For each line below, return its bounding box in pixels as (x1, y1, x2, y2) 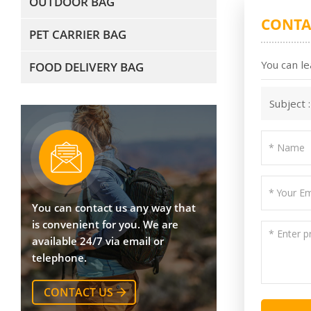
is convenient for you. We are (31, 217, 178, 231)
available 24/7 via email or (31, 233, 164, 248)
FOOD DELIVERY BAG (28, 59, 144, 76)
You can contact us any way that (31, 200, 196, 215)
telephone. (31, 250, 87, 264)
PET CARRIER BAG (28, 26, 126, 43)
